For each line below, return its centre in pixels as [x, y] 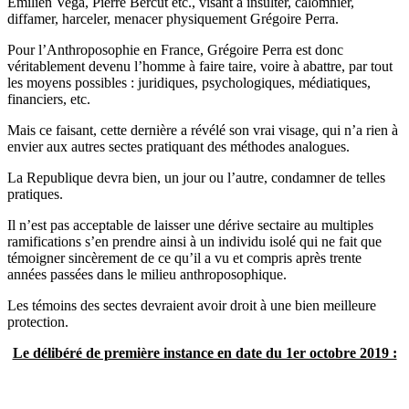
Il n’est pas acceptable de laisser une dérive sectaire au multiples [190, 225]
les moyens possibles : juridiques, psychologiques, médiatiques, [189, 83]
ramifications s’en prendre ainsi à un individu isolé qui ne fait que [194, 242]
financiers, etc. [49, 100]
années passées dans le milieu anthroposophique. [147, 275]
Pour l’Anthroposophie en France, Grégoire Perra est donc [175, 50]
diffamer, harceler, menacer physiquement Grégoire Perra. [173, 19]
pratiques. [35, 194]
